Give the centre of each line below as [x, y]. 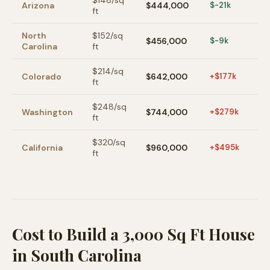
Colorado [42, 77]
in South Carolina [77, 255]
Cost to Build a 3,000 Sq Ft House [133, 234]
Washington [47, 112]
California [42, 148]
